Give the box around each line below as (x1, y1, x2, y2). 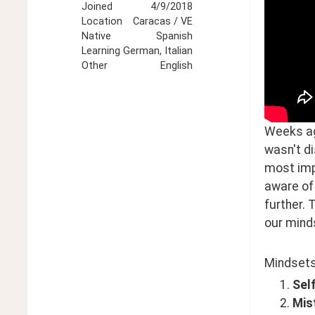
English (160, 60, 193, 72)
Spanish (155, 30, 193, 43)
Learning (81, 45, 120, 58)
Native (81, 30, 111, 43)
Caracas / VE (132, 15, 193, 28)
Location (81, 15, 122, 28)
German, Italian (122, 45, 193, 58)
